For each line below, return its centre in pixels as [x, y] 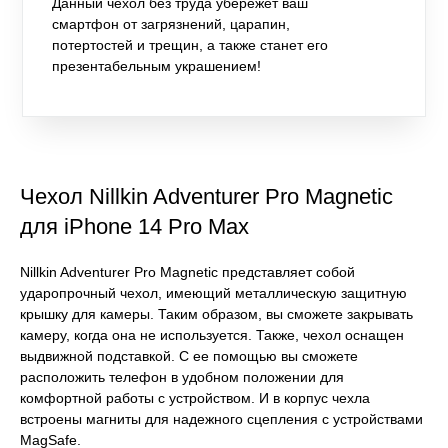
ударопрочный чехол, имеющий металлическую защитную [213, 292]
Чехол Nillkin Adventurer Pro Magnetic [206, 196]
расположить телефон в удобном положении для [182, 376]
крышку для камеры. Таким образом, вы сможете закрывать [216, 313]
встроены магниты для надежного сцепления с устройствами [221, 418]
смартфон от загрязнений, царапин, [171, 23]
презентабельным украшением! [157, 65]
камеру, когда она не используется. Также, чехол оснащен [212, 334]
